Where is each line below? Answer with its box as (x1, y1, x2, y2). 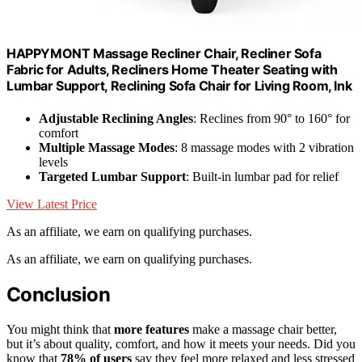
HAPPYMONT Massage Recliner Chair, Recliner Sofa (6, 45, 322, 62)
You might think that (6, 322, 114, 336)
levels (39, 154, 68, 169)
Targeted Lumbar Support (39, 169, 186, 183)
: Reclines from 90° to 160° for (193, 111, 350, 125)
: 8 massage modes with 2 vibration (175, 140, 354, 154)
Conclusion (6, 282, 110, 306)
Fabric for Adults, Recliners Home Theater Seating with (6, 61, 338, 78)
